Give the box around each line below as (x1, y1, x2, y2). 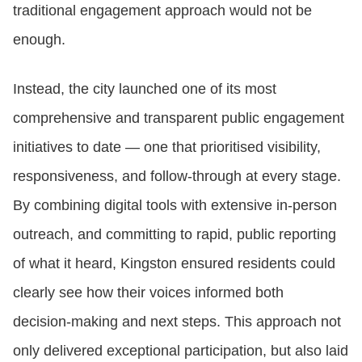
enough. (13, 31, 65, 48)
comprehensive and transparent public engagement (13, 109, 344, 126)
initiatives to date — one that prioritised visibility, (13, 138, 321, 155)
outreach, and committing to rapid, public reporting (13, 225, 336, 242)
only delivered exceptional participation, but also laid (13, 342, 348, 359)
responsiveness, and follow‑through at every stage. (13, 167, 341, 184)
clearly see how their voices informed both (13, 284, 284, 301)
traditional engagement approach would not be (13, 2, 312, 19)
